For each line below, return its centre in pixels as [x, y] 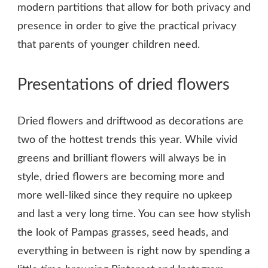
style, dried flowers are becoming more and [121, 177]
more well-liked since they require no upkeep [125, 195]
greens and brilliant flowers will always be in [122, 158]
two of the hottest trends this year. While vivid [127, 140]
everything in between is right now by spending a [134, 251]
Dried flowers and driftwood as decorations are [130, 121]
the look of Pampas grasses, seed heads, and [123, 232]
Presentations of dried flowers [124, 85]
